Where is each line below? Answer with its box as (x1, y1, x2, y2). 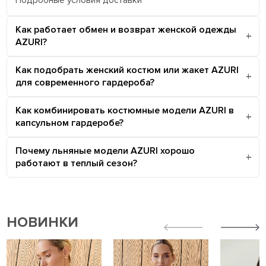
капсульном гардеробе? (15, 116, 124, 129)
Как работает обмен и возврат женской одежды (15, 23, 237, 36)
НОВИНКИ (7, 213, 79, 231)
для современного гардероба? (15, 76, 155, 88)
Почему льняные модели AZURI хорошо (15, 144, 195, 157)
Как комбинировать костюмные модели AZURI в (15, 104, 235, 116)
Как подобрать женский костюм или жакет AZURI (15, 64, 239, 76)
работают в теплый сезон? (15, 157, 138, 169)
